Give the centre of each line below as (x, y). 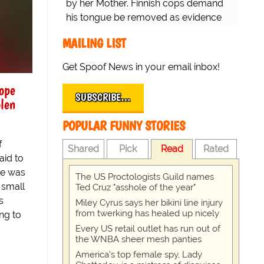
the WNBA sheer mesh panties (138, 240)
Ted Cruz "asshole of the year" (136, 188)
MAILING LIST (94, 44)
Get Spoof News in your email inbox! (141, 67)
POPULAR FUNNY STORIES (124, 126)
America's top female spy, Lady (139, 255)
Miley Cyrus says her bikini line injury (149, 203)
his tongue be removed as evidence (144, 18)
